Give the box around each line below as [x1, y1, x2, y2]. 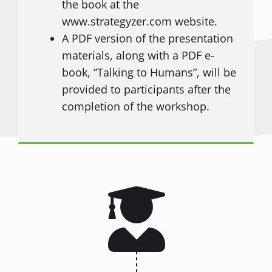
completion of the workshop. [61, 99, 209, 114]
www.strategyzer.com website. [61, 14, 217, 29]
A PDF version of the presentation [61, 31, 233, 46]
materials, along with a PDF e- [61, 48, 214, 63]
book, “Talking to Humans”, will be [61, 65, 236, 80]
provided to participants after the [61, 82, 231, 97]
